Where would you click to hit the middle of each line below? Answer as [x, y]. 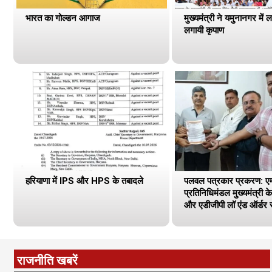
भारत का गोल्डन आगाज [63, 18]
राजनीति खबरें [47, 260]
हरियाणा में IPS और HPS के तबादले [84, 181]
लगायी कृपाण [204, 30]
